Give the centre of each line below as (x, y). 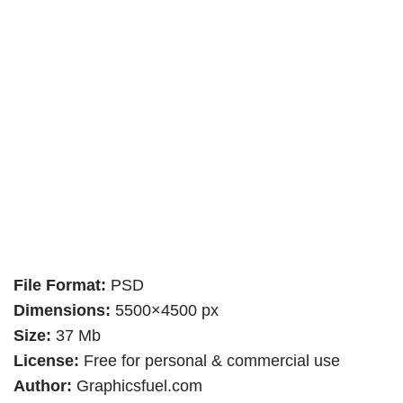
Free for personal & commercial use (210, 361)
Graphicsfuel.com (137, 386)
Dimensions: (64, 311)
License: (46, 361)
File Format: (60, 286)
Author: (43, 386)
